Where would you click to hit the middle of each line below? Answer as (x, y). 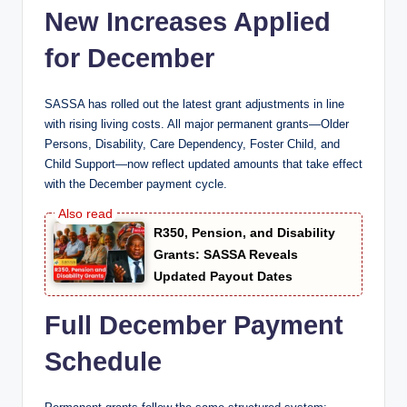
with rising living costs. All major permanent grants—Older (197, 124)
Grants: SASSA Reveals (226, 255)
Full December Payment (194, 326)
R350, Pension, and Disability (244, 233)
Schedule (103, 362)
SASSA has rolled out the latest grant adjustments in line (194, 104)
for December (129, 59)
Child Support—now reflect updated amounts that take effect (203, 164)
